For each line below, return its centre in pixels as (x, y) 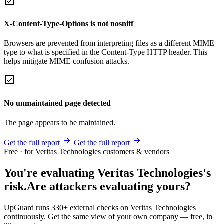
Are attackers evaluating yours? (109, 186)
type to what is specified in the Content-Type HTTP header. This (106, 52)
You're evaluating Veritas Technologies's (107, 173)
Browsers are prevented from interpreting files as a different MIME (109, 43)
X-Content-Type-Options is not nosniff (69, 24)
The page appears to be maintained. (60, 122)
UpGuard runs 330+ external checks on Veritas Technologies (100, 207)
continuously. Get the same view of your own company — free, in (108, 216)
